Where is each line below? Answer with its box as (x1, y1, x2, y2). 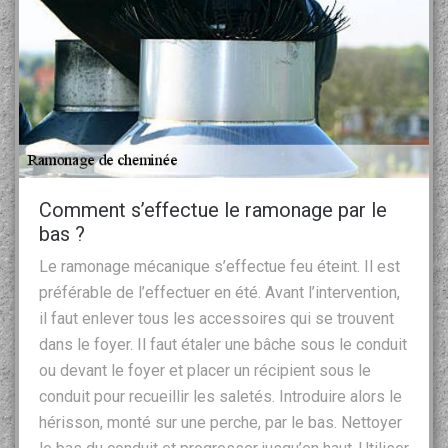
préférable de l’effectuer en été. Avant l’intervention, (39, 282, 400, 302)
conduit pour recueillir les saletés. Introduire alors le (39, 386, 402, 406)
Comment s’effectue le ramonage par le (39, 197, 387, 222)
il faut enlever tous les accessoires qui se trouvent (39, 308, 394, 328)
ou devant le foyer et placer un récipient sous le (39, 360, 371, 380)
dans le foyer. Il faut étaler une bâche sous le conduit (39, 334, 407, 354)
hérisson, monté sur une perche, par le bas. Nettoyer (39, 412, 402, 432)
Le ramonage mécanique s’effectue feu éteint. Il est (39, 256, 400, 276)
